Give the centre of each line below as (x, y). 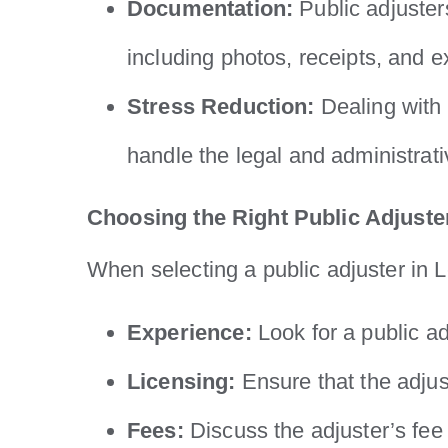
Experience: (189, 332)
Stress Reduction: (221, 106)
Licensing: (181, 381)
